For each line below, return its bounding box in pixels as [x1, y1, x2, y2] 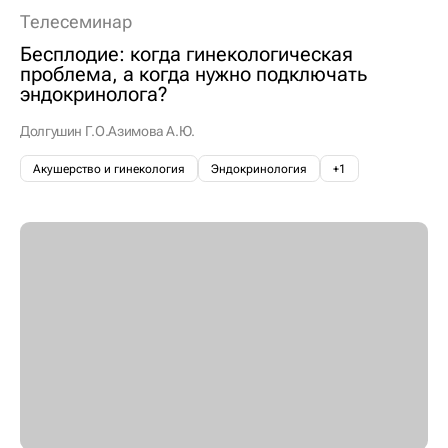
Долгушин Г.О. [20, 122, 109, 139]
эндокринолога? [20, 81, 167, 106]
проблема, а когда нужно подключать [20, 61, 367, 86]
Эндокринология [211, 161, 307, 176]
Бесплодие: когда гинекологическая [20, 41, 353, 66]
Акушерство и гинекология [33, 161, 185, 176]
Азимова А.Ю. [108, 122, 196, 139]
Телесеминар [20, 12, 132, 33]
